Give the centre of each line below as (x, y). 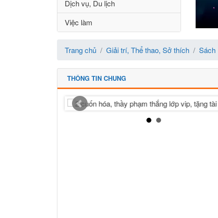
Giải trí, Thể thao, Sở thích (148, 50)
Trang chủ (81, 50)
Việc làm (79, 22)
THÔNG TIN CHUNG (97, 78)
